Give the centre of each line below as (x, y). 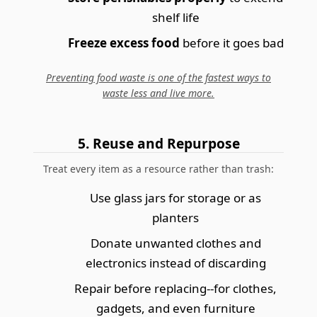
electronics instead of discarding (175, 263)
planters (175, 217)
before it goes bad (231, 42)
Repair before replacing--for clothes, (175, 288)
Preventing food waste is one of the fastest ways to (158, 77)
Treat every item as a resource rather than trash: (158, 168)
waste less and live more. (158, 93)
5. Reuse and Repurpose (158, 143)
